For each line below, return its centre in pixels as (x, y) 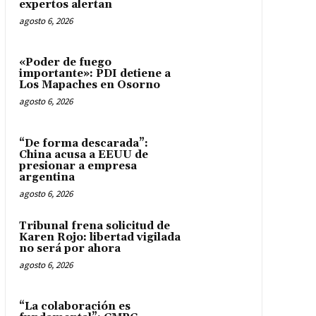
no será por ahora (69, 248)
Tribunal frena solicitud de (94, 226)
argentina (47, 177)
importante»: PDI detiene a (95, 74)
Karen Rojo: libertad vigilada (99, 237)
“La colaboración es (74, 307)
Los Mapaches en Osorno (89, 85)
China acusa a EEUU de (83, 154)
